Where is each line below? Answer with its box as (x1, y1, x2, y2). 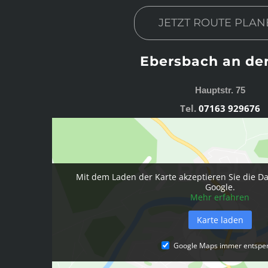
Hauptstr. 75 (194, 84, 245, 95)
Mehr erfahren (190, 191, 250, 203)
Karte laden (196, 214, 243, 226)
